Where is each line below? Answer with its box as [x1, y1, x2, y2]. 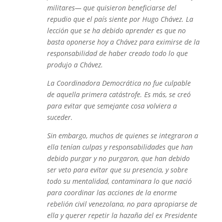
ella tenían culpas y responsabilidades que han [47, 142, 193, 152]
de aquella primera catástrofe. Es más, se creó [47, 90, 191, 99]
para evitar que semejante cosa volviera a [47, 101, 177, 111]
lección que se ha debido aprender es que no [47, 26, 186, 35]
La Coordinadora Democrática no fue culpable [47, 78, 191, 88]
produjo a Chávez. [47, 60, 103, 69]
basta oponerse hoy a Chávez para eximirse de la [47, 37, 200, 47]
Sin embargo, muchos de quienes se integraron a [47, 131, 198, 140]
